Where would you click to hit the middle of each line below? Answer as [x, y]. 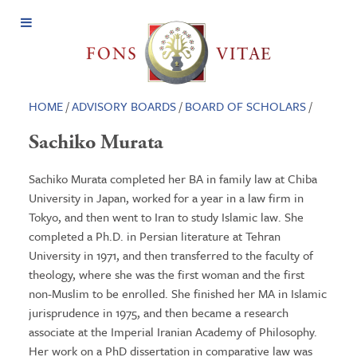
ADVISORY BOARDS [124, 106]
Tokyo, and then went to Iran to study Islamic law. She [166, 217]
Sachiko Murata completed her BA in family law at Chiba [173, 178]
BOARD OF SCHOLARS [245, 106]
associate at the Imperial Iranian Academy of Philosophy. [173, 331]
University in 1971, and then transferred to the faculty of [171, 255]
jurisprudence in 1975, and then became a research [158, 312]
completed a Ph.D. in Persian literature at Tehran [154, 236]
